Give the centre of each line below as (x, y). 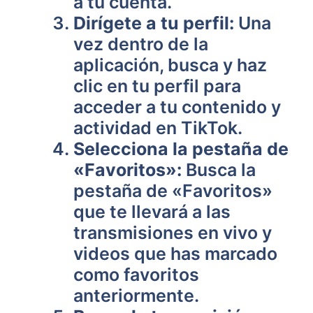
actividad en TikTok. (158, 128)
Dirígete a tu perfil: (154, 23)
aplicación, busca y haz (170, 65)
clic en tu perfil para (157, 86)
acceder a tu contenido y (177, 107)
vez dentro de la (141, 44)
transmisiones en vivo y (173, 233)
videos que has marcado (175, 254)
